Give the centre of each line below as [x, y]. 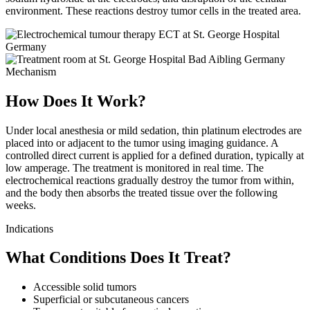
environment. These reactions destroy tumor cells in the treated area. [153, 10]
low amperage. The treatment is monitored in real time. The [135, 167]
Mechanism [31, 71]
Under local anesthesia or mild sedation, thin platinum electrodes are [154, 130]
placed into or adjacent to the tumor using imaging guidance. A [142, 143]
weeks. [21, 205]
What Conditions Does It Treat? [118, 258]
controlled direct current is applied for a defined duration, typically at [155, 155]
